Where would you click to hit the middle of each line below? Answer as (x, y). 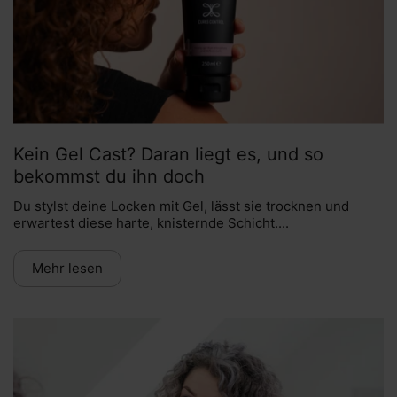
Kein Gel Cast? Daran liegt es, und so (168, 155)
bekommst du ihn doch (109, 177)
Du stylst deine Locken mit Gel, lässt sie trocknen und (181, 206)
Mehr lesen (67, 268)
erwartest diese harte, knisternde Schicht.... (151, 223)
